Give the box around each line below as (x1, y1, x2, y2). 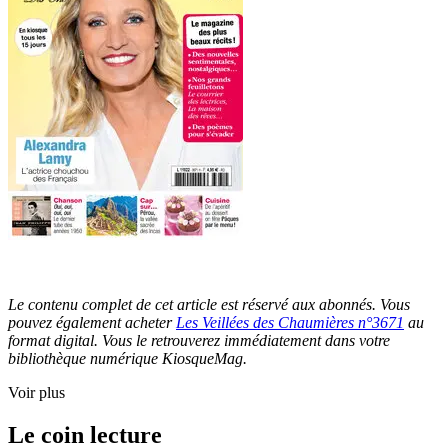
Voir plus (8, 384, 65, 402)
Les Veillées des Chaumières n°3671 (176, 314, 404, 332)
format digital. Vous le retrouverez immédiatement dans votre (8, 332, 390, 350)
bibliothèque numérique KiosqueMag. (8, 350, 247, 368)
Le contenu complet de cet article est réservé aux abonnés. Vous (8, 296, 410, 314)
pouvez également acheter (8, 314, 176, 332)
